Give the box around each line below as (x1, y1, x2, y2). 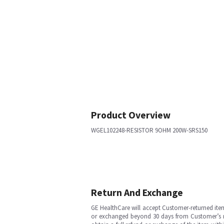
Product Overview (91, 109, 170, 121)
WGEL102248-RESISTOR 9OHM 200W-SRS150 (91, 126, 207, 134)
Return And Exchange (91, 186, 183, 198)
